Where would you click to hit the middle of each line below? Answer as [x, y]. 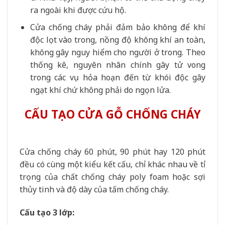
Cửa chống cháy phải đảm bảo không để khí [118, 27]
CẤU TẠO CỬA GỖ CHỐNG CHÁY [113, 115]
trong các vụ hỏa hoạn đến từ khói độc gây [118, 78]
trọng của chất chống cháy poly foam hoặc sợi [113, 177]
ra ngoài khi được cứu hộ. [78, 10]
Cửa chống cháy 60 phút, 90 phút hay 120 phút [113, 152]
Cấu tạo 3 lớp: [47, 213]
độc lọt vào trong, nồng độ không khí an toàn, [118, 40]
